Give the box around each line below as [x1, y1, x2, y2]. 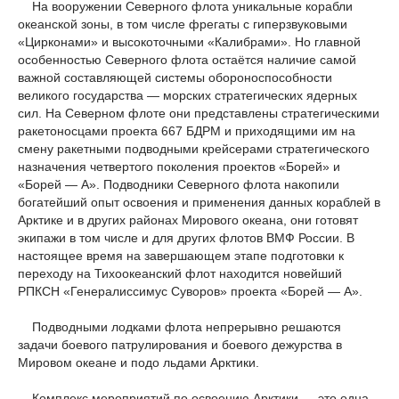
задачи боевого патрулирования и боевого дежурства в [18, 338, 342, 352]
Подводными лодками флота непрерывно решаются [18, 320, 341, 334]
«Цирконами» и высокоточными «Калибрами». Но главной [18, 35, 361, 49]
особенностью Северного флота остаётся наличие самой [18, 53, 356, 67]
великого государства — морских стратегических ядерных [18, 88, 357, 102]
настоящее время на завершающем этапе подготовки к [18, 248, 344, 263]
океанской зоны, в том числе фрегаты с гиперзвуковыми [18, 17, 347, 31]
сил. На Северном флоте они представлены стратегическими [18, 106, 379, 120]
